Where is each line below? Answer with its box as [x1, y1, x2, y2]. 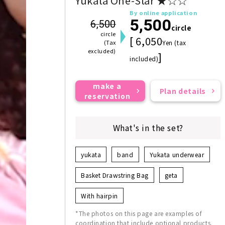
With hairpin [81, 191, 118, 200]
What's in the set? [113, 121, 183, 134]
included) [130, 54, 159, 63]
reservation [84, 90, 131, 101]
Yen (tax [162, 38, 186, 47]
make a [93, 80, 122, 91]
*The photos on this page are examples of [75, 208, 202, 217]
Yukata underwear [149, 150, 204, 159]
